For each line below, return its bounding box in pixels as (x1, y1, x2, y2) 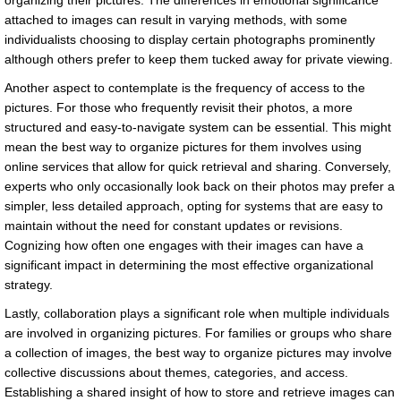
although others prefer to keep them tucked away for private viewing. (4, 52, 393, 67)
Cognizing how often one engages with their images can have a (4, 238, 363, 253)
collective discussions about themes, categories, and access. (4, 365, 348, 380)
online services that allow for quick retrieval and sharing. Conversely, (4, 159, 391, 175)
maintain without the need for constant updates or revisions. (4, 218, 343, 234)
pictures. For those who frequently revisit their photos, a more (4, 100, 353, 115)
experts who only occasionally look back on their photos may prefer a (4, 179, 395, 194)
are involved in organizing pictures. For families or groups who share (4, 326, 392, 341)
